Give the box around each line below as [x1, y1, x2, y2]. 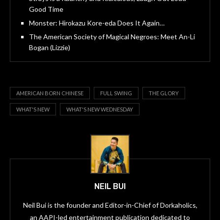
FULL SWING [100, 89, 132, 96]
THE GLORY [149, 89, 179, 96]
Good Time [29, 4, 63, 13]
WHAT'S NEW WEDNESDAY [66, 106, 133, 112]
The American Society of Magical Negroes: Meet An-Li [29, 32, 195, 41]
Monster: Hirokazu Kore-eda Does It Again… [29, 18, 165, 27]
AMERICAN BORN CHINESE [16, 89, 83, 96]
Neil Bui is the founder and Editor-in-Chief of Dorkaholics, [23, 200, 197, 209]
